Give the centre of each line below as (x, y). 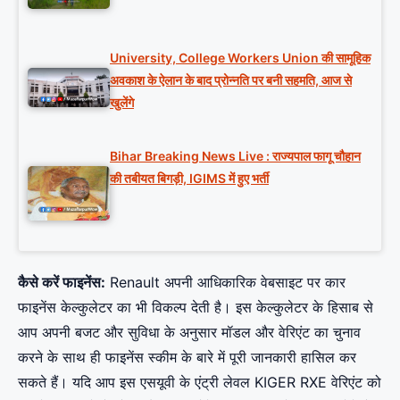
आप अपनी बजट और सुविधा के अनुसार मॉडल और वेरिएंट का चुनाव (189, 332)
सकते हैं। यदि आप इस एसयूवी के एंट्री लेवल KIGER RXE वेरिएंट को (200, 382)
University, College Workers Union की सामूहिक (240, 57)
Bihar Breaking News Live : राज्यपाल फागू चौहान (235, 156)
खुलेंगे (122, 102)
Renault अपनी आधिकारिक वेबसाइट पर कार (225, 282)
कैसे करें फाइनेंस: (62, 282)
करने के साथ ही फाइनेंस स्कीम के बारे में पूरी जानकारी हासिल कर (187, 357)
